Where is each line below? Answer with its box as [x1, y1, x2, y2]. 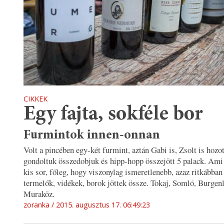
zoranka [23, 199, 49, 209]
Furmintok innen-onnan [23, 128, 160, 142]
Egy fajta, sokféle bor [23, 104, 203, 125]
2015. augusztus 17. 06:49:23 [56, 199, 150, 209]
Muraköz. [23, 187, 54, 199]
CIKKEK [23, 94, 47, 104]
